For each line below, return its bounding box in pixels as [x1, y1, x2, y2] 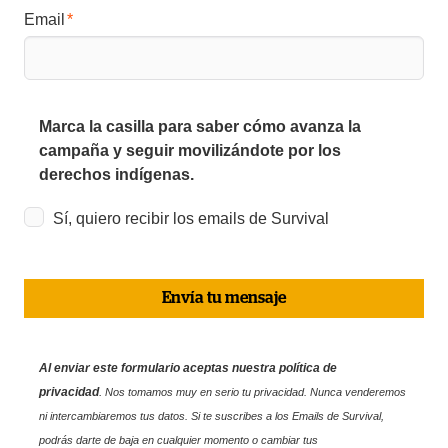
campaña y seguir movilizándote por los [39, 141, 342, 159]
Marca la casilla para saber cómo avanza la [39, 117, 362, 135]
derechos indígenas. [39, 165, 195, 183]
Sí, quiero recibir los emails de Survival [53, 209, 330, 227]
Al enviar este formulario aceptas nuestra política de [39, 360, 338, 375]
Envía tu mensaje [162, 289, 287, 306]
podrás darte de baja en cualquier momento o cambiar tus [39, 433, 319, 446]
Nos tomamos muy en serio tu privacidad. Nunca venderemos [105, 385, 407, 398]
